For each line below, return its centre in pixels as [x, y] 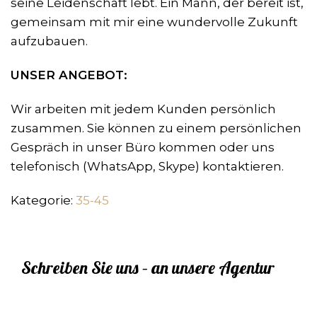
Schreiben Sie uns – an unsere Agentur [148, 268]
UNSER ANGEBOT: [69, 75]
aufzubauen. [49, 41]
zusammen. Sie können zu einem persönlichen [156, 128]
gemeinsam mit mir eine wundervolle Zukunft [154, 22]
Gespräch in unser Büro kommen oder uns [143, 148]
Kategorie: [43, 201]
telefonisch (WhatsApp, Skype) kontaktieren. [147, 167]
